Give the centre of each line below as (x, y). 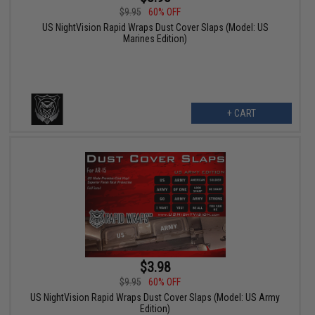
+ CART (241, 114)
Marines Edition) (155, 39)
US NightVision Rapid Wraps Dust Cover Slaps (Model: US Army (155, 298)
